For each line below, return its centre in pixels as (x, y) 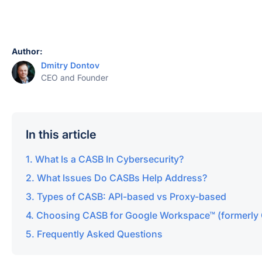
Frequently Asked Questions (100, 234)
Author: (27, 51)
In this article (61, 135)
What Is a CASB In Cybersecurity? (109, 159)
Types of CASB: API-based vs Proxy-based (132, 196)
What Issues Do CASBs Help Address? (122, 178)
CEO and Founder (75, 77)
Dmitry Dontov (70, 65)
